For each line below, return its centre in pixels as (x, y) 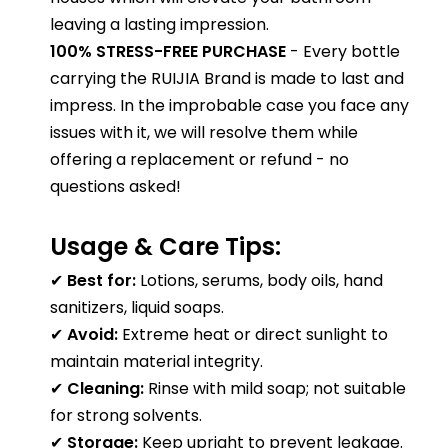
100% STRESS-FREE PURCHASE (168, 51)
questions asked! (115, 186)
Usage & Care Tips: (165, 246)
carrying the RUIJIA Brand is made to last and (227, 78)
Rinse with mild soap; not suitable (275, 388)
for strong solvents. (126, 415)
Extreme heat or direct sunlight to (253, 334)
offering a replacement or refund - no (199, 159)
